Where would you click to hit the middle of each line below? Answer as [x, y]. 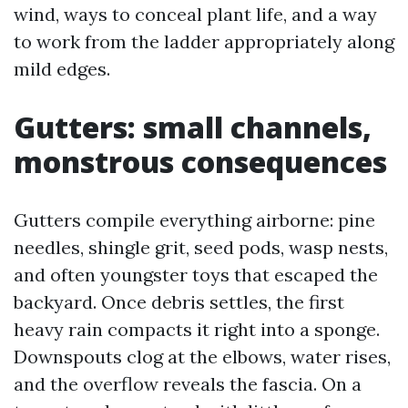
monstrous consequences [200, 162]
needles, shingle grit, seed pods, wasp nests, [201, 247]
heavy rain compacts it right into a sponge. [197, 329]
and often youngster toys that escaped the [196, 275]
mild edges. [62, 69]
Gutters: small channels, [193, 127]
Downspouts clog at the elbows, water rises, [202, 357]
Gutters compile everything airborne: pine [194, 220]
